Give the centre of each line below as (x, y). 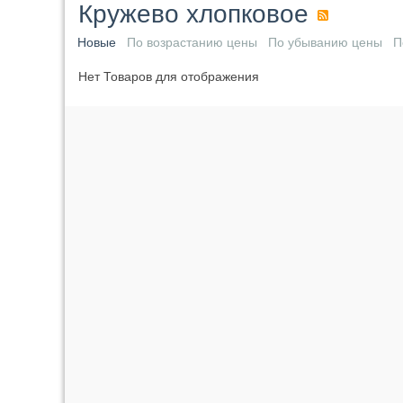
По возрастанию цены (192, 42)
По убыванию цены (325, 42)
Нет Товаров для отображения (169, 76)
